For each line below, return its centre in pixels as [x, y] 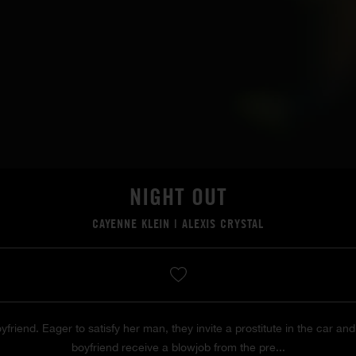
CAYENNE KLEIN [131, 223]
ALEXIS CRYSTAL [223, 223]
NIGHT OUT [178, 196]
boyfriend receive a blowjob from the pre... [178, 347]
